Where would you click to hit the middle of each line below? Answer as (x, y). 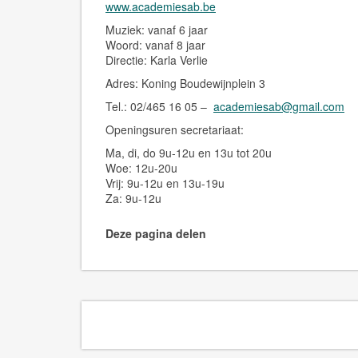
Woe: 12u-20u (141, 168)
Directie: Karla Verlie (157, 60)
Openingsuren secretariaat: (175, 129)
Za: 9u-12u (133, 198)
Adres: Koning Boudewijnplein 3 (185, 83)
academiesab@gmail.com (279, 106)
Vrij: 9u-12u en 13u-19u (165, 183)
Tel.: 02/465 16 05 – (159, 106)
